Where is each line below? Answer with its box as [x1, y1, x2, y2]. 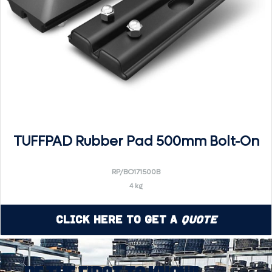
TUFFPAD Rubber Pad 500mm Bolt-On [13, 132, 259, 150]
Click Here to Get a [55, 212, 181, 226]
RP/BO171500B [112, 166, 160, 177]
